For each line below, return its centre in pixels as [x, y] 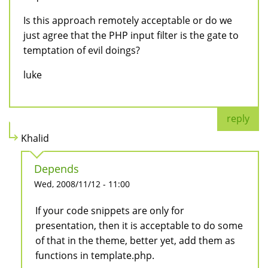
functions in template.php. [95, 256]
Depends [57, 169]
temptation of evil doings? [82, 51]
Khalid [35, 138]
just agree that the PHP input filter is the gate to [131, 36]
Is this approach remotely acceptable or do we [128, 21]
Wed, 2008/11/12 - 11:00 [82, 184]
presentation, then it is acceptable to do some [139, 226]
